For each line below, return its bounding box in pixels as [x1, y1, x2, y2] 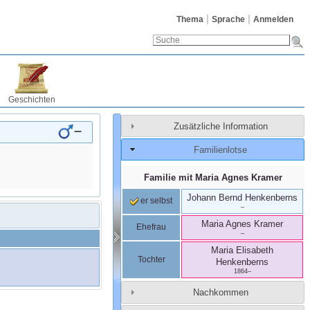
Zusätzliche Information [173, 120, 268, 131]
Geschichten [8, 95, 55, 104]
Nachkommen [192, 286, 248, 298]
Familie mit [143, 172, 195, 183]
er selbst [138, 196, 172, 206]
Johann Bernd [187, 192, 245, 203]
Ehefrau [136, 222, 166, 232]
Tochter [137, 255, 165, 265]
